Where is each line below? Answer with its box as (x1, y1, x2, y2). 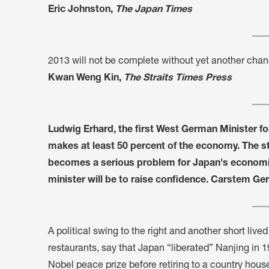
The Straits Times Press (124, 73, 232, 83)
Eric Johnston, (48, 5, 115, 15)
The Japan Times (115, 5, 192, 15)
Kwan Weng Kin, (48, 73, 124, 83)
